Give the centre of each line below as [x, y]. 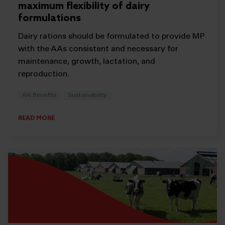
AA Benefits [39, 96]
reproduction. [44, 75]
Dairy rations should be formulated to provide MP [111, 37]
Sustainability [88, 96]
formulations [49, 19]
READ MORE [36, 118]
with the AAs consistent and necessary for [98, 49]
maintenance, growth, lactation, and [87, 62]
